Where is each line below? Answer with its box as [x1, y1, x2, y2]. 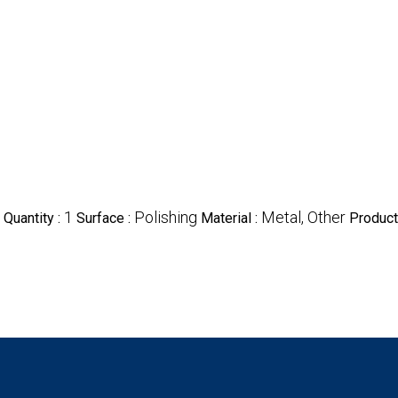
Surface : [76, 210, 134, 227]
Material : [201, 210, 261, 227]
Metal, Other [261, 208, 346, 227]
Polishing [134, 208, 197, 227]
